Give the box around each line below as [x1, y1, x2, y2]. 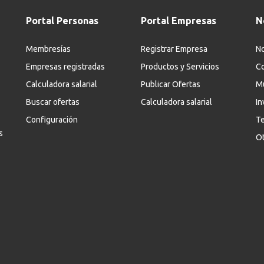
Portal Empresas [141, 15, 216, 27]
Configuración [26, 115, 78, 125]
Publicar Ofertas [141, 80, 200, 90]
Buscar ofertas [26, 97, 80, 107]
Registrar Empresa [141, 44, 207, 54]
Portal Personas [26, 15, 98, 27]
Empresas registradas [26, 62, 105, 72]
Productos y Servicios [141, 62, 219, 72]
